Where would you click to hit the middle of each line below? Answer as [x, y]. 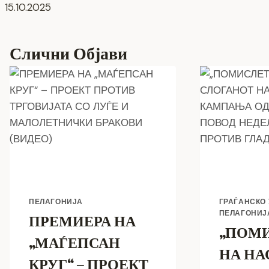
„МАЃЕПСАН [74, 243]
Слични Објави [68, 54]
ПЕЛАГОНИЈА [56, 201]
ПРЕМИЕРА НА [82, 222]
